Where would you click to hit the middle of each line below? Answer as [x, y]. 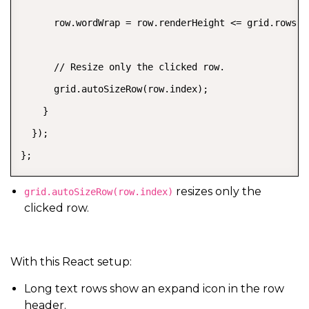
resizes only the [217, 191]
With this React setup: [71, 261]
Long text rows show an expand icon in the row [154, 288]
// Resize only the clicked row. [123, 67]
